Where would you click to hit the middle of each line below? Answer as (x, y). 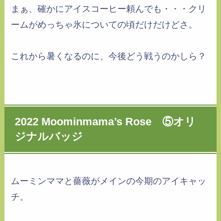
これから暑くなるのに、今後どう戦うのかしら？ (109, 56)
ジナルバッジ (49, 137)
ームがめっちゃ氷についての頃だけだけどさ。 (104, 24)
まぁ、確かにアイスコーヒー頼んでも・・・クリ (109, 9)
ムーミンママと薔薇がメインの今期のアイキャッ (109, 181)
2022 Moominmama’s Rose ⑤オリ (106, 122)
